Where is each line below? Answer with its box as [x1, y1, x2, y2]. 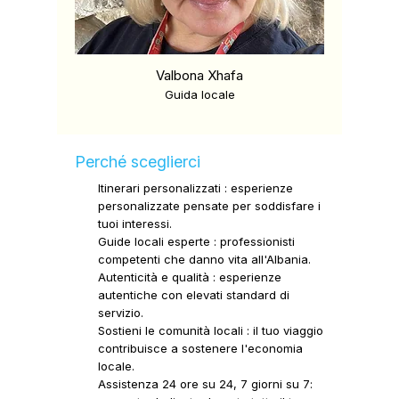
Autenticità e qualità [98, 270, 209, 284]
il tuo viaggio [249, 323, 323, 338]
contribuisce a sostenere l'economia [98, 341, 303, 355]
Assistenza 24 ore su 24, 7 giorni [98, 377, 282, 391]
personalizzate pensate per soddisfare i [98, 199, 321, 213]
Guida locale [164, 87, 235, 102]
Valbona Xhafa [156, 67, 243, 84]
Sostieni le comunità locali [98, 323, 243, 338]
